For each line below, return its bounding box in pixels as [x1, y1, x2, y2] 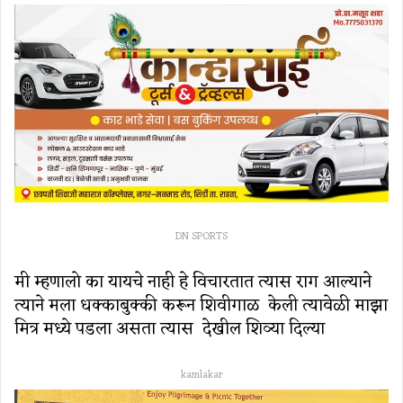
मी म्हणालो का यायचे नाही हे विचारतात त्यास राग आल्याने [14, 267, 372, 299]
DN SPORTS [175, 228, 228, 246]
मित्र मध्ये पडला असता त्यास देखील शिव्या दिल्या [14, 314, 334, 345]
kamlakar [180, 366, 223, 385]
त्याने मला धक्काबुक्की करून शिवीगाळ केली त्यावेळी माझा [14, 291, 388, 322]
